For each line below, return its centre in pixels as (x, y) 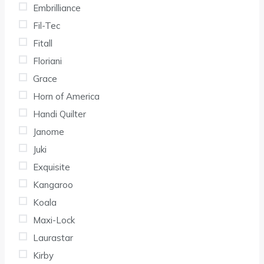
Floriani (47, 61)
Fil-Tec (47, 25)
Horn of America (66, 96)
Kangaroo (53, 184)
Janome (49, 131)
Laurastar (53, 237)
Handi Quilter (60, 114)
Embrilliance (57, 8)
